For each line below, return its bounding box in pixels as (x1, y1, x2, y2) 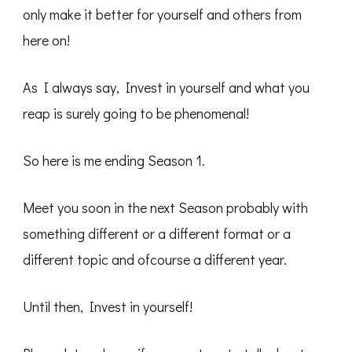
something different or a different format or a (23, 224, 291, 243)
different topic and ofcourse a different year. (23, 250, 287, 269)
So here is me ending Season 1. (23, 151, 205, 170)
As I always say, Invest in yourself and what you (23, 78, 310, 97)
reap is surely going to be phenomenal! (23, 104, 249, 123)
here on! (23, 31, 70, 49)
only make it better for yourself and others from (23, 5, 302, 24)
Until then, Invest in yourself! (23, 297, 192, 316)
